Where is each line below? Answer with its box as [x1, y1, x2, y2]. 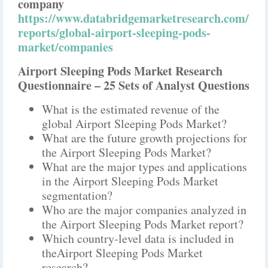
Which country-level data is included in [42, 230, 234, 246]
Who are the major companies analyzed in [42, 202, 246, 218]
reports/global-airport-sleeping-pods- [18, 24, 211, 41]
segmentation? [42, 187, 112, 203]
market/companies [18, 38, 113, 56]
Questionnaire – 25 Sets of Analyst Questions [18, 77, 249, 94]
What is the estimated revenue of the [42, 101, 220, 117]
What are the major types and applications [42, 159, 247, 175]
